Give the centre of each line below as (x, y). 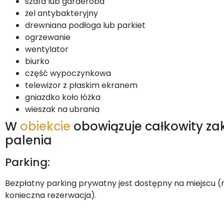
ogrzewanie (48, 37)
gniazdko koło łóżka (63, 97)
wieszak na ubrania (62, 109)
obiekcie (45, 126)
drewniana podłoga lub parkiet (85, 25)
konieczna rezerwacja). (51, 195)
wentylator (47, 49)
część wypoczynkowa (68, 73)
